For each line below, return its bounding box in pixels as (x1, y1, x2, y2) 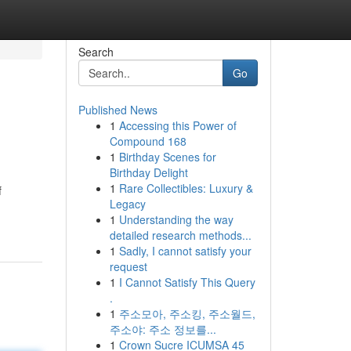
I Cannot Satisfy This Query (118, 274, 255, 290)
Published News (78, 102, 157, 118)
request (109, 259, 147, 274)
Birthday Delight (109, 165, 188, 180)
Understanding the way (118, 212, 233, 227)
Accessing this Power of (118, 118, 237, 133)
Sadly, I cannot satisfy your (118, 243, 251, 259)
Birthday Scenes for (118, 149, 216, 165)
